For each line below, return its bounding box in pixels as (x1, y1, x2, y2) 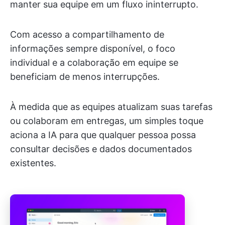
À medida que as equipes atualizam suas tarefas (10, 101, 212, 112)
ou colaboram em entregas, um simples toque (10, 116, 203, 126)
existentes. (10, 158, 56, 168)
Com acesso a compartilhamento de (10, 29, 164, 40)
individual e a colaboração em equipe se (10, 57, 178, 68)
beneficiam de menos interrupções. (10, 71, 160, 82)
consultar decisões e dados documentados (10, 144, 192, 154)
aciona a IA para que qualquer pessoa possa (10, 130, 196, 140)
